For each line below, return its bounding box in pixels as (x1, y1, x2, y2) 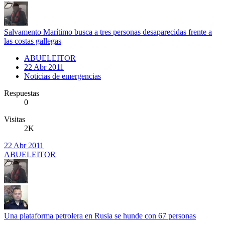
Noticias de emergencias (24, 71, 101, 80)
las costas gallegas (4, 36, 61, 45)
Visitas (4, 115, 25, 124)
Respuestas (4, 88, 39, 97)
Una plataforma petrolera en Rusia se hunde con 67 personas (4, 211, 196, 220)
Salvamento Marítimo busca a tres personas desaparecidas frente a (4, 27, 212, 36)
